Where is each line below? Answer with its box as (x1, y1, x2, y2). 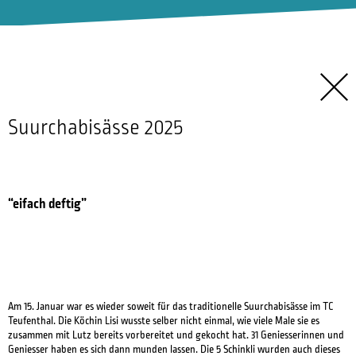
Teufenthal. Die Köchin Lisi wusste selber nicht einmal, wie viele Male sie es (8, 315, 319, 327)
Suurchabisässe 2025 (8, 117, 183, 139)
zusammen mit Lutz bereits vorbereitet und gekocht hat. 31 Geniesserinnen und (8, 330, 344, 341)
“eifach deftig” (8, 196, 87, 211)
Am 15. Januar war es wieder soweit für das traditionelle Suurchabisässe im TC (8, 301, 334, 312)
